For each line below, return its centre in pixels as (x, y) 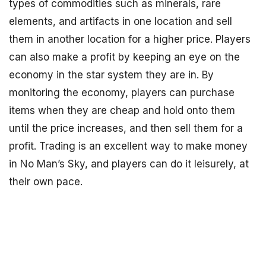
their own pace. (46, 182)
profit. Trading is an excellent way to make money (128, 146)
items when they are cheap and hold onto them (122, 110)
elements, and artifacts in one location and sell (121, 21)
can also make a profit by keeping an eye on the (124, 57)
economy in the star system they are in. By (111, 75)
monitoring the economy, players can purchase (122, 93)
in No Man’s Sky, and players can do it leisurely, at (129, 164)
